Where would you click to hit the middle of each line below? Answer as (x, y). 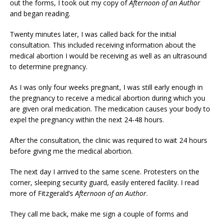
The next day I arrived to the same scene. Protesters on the (105, 171)
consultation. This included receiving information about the (103, 45)
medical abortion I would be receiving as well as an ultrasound (108, 55)
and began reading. (40, 13)
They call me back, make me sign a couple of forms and (99, 214)
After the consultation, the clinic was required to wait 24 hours (109, 140)
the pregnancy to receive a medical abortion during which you (108, 98)
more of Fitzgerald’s (42, 193)
